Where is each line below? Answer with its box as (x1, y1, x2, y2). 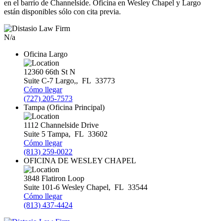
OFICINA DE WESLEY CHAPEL (24, 156, 136, 165)
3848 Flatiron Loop (24, 174, 84, 183)
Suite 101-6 (24, 183, 62, 192)
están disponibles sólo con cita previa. (4, 7, 121, 16)
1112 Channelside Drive (24, 121, 99, 130)
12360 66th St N (24, 68, 75, 76)
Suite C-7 (24, 76, 55, 85)
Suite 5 (24, 130, 47, 139)
